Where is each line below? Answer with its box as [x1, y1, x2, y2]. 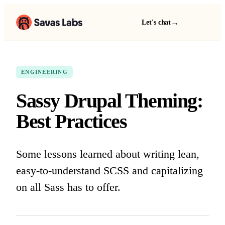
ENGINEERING [21, 69, 68, 75]
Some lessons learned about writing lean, [16, 148, 199, 160]
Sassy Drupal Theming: [16, 89, 203, 112]
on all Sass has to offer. [16, 181, 121, 193]
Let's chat [142, 19, 171, 26]
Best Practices [16, 110, 127, 133]
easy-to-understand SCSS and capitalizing [16, 164, 203, 177]
